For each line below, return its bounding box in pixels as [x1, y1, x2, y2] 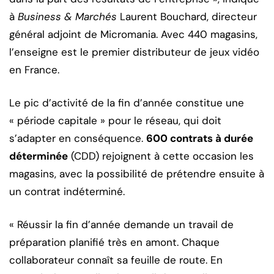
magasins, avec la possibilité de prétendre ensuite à [9, 166, 264, 180]
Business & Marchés [18, 9, 117, 23]
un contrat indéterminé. [9, 184, 125, 198]
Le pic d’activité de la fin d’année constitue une [9, 95, 244, 109]
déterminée [9, 149, 68, 163]
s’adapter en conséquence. [9, 131, 146, 145]
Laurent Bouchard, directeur [117, 9, 257, 23]
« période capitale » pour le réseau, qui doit [9, 113, 221, 127]
